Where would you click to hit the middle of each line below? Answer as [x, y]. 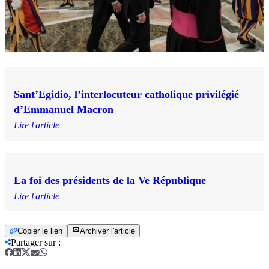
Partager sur [33, 242]
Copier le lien [40, 231]
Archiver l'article [107, 231]
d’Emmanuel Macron [64, 109]
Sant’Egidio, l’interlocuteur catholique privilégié [126, 94]
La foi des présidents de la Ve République [110, 180]
